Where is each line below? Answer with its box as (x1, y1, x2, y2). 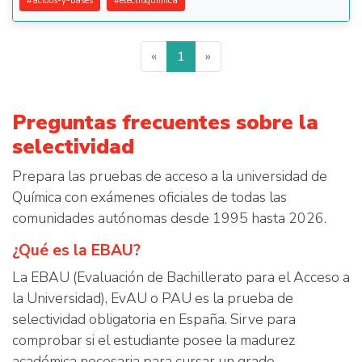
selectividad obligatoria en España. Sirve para (12, 309, 296, 329)
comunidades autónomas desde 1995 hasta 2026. (12, 208, 326, 228)
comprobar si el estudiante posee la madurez (12, 330, 295, 350)
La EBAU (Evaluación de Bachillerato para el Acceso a (12, 267, 350, 287)
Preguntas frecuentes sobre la (12, 108, 318, 137)
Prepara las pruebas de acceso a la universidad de (12, 166, 327, 186)
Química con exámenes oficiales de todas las (12, 187, 287, 207)
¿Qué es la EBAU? (12, 240, 141, 261)
